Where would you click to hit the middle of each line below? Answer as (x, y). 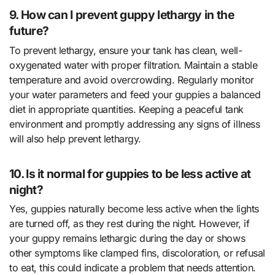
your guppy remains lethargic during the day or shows (127, 238)
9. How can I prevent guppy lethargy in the (122, 15)
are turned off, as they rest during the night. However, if (130, 224)
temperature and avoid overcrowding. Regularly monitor (132, 79)
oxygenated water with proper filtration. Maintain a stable (134, 65)
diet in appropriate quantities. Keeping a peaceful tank (126, 109)
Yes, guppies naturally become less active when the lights (134, 209)
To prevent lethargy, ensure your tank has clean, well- (126, 50)
